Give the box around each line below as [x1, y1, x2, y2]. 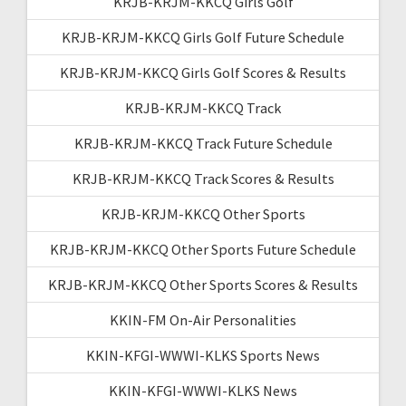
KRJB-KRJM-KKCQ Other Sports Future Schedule [50, 239, 356, 258]
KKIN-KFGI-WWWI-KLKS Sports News [86, 345, 320, 364]
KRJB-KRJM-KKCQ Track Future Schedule [73, 133, 333, 152]
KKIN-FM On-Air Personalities [110, 310, 296, 329]
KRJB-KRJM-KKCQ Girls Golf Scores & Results [60, 63, 346, 82]
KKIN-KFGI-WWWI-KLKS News [109, 381, 297, 400]
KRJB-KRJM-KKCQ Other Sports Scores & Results [48, 275, 358, 294]
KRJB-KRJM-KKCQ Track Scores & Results [72, 169, 334, 188]
